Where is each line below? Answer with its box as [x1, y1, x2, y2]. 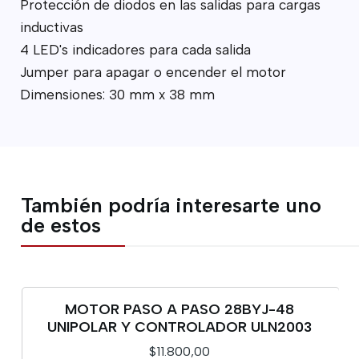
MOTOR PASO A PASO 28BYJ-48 [65, 301, 294, 318]
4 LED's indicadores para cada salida [19, 41, 251, 58]
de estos [21, 212, 102, 237]
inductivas [19, 18, 83, 35]
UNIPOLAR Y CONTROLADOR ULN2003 [47, 318, 312, 336]
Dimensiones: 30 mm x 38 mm [19, 86, 215, 103]
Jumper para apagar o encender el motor [19, 63, 286, 80]
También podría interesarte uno [21, 192, 322, 217]
